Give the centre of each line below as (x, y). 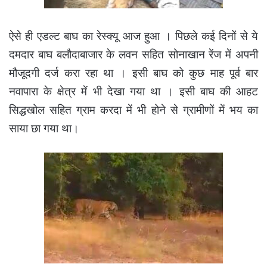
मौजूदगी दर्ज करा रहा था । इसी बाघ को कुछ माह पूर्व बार (133, 73)
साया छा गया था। (44, 129)
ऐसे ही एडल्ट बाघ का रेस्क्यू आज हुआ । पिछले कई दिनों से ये (133, 36)
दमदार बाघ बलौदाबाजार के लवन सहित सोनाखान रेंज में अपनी (133, 55)
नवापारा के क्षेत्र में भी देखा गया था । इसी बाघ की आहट (133, 92)
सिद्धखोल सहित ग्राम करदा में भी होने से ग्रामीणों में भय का (133, 110)
